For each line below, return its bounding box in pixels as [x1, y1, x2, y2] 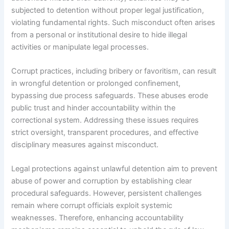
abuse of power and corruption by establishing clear [11, 176, 192, 186]
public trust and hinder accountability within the [11, 103, 176, 112]
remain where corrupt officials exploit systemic [11, 201, 173, 211]
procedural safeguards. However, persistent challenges [11, 189, 202, 198]
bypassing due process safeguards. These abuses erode [11, 90, 209, 100]
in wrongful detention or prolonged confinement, [11, 78, 181, 88]
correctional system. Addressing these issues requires [11, 115, 199, 125]
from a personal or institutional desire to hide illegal [11, 30, 188, 39]
